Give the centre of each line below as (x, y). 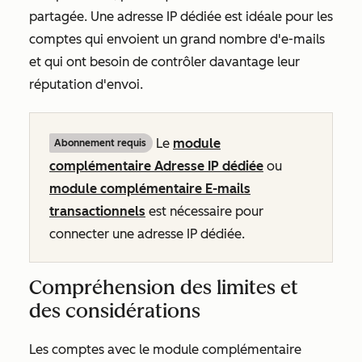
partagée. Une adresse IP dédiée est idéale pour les (181, 17)
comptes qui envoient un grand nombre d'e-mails (177, 39)
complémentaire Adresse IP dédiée (156, 166)
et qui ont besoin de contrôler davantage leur (164, 62)
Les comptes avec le (91, 349)
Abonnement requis (100, 143)
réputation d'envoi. (88, 84)
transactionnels (97, 211)
